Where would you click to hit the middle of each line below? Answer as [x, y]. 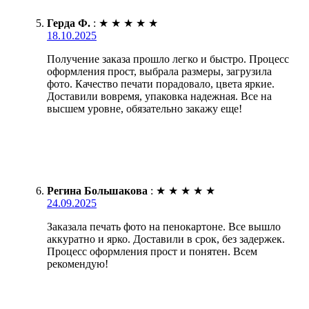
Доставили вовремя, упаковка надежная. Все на [159, 96]
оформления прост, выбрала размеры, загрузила [159, 71]
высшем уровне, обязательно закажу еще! [144, 108]
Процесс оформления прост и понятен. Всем [152, 251]
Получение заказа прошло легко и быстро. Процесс [168, 59]
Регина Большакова [97, 190]
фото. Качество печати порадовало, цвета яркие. [161, 83]
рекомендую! [78, 263]
